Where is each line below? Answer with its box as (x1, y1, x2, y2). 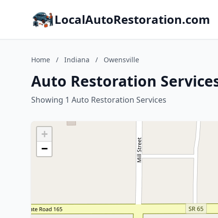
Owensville (104, 55, 139, 64)
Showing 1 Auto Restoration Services (31, 94, 166, 105)
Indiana (64, 55, 90, 64)
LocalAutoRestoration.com (54, 11, 210, 27)
